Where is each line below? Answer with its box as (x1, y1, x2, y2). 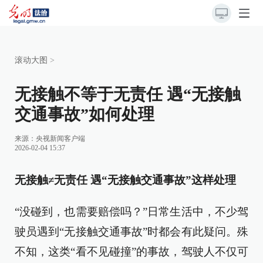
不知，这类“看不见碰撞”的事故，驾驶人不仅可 (15, 245, 248, 258)
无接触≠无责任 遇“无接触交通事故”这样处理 (15, 174, 236, 186)
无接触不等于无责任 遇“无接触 (15, 85, 241, 103)
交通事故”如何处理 (15, 105, 154, 123)
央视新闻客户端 (36, 134, 85, 143)
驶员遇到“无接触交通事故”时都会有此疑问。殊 (15, 225, 248, 238)
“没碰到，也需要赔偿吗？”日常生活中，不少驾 (15, 205, 248, 218)
